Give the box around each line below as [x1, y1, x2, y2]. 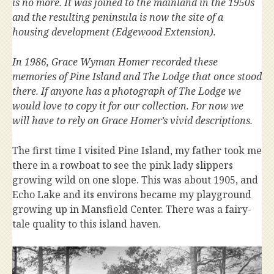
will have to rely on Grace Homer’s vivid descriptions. [12, 114, 255, 127]
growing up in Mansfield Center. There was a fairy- [12, 202, 251, 216]
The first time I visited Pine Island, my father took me [12, 144, 262, 157]
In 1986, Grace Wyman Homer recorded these [12, 55, 218, 68]
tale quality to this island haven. [12, 217, 161, 231]
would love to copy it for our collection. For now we [12, 99, 243, 113]
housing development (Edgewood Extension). [12, 25, 216, 39]
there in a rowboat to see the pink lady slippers [12, 158, 233, 172]
